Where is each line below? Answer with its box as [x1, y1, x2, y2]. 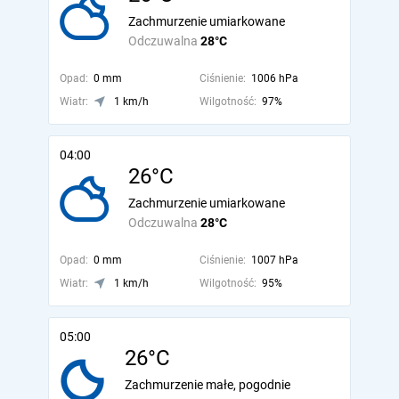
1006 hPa [250, 72, 298, 85]
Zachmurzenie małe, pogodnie [125, 378, 290, 392]
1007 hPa [250, 254, 298, 266]
